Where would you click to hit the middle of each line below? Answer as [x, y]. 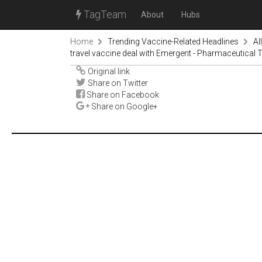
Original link [108, 71]
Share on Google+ [124, 106]
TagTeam [104, 14]
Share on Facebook [122, 95]
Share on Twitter [117, 83]
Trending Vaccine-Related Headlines [173, 42]
